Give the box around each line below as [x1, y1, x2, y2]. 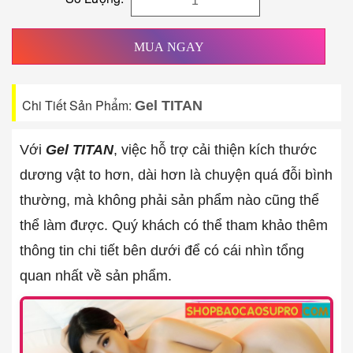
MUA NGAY [133, 39, 204, 54]
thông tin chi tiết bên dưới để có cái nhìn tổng [20, 243, 304, 258]
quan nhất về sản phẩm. [20, 268, 172, 284]
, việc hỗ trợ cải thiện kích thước [113, 142, 317, 158]
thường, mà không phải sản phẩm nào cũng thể [20, 192, 319, 208]
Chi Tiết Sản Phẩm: [22, 96, 135, 114]
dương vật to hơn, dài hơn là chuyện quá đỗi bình [20, 167, 333, 183]
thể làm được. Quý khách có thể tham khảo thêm [20, 217, 328, 233]
